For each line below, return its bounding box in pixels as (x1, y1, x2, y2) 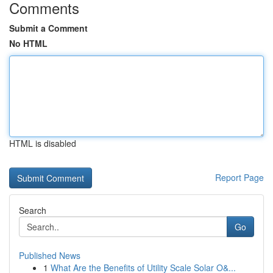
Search (19, 204, 46, 216)
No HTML (9, 37, 48, 49)
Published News (19, 249, 80, 261)
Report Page (215, 171, 264, 183)
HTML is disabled (9, 137, 76, 149)
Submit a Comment (9, 22, 88, 34)
